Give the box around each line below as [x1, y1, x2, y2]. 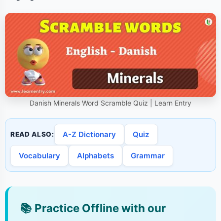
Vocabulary [19, 151, 60, 161]
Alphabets [77, 151, 114, 161]
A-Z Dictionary [62, 130, 116, 140]
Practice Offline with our [32, 201, 166, 215]
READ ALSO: [10, 130, 54, 139]
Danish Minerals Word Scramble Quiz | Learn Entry [30, 99, 191, 108]
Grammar [131, 151, 165, 161]
